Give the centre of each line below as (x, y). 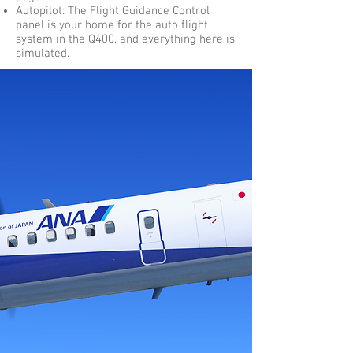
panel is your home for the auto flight (112, 25)
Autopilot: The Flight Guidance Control (113, 11)
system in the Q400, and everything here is (125, 39)
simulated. (43, 54)
